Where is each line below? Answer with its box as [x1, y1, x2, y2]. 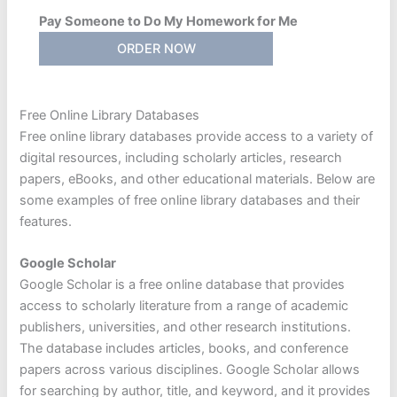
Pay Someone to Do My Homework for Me [39, 13, 299, 30]
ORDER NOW [116, 41, 196, 58]
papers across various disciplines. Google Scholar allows [19, 362, 361, 378]
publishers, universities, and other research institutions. [19, 319, 352, 336]
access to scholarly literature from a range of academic [19, 298, 349, 315]
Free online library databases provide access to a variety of [19, 128, 374, 144]
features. [19, 213, 73, 230]
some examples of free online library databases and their [19, 191, 361, 208]
